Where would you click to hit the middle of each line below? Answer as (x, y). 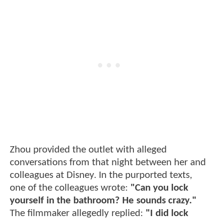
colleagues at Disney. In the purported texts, (101, 175)
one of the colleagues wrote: (70, 188)
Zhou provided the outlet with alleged (88, 150)
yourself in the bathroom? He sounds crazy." (103, 200)
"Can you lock (159, 188)
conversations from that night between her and (108, 162)
